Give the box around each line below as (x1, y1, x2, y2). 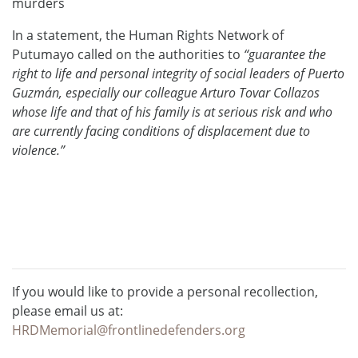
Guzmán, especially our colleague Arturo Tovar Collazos (12, 83, 320, 101)
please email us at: (12, 301, 123, 320)
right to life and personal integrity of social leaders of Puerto (12, 64, 344, 82)
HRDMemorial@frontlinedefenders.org (12, 320, 245, 339)
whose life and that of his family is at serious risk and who (12, 102, 332, 121)
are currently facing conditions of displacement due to (12, 121, 310, 140)
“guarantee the (244, 45, 326, 63)
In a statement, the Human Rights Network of (12, 26, 284, 44)
